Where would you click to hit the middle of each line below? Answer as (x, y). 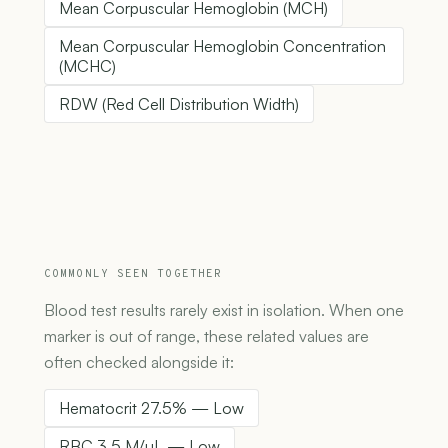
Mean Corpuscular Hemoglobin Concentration (222, 46)
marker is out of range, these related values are (206, 336)
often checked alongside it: (139, 362)
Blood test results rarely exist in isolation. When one (224, 310)
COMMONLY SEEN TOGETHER (133, 274)
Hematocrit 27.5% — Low (151, 408)
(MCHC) (87, 66)
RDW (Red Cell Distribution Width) (179, 104)
